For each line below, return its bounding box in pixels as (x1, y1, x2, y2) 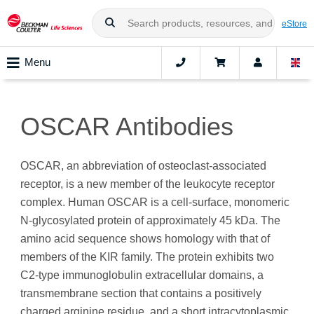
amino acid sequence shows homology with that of (20, 233, 270, 245)
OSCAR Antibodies (20, 112, 233, 142)
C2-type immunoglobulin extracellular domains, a (20, 269, 264, 282)
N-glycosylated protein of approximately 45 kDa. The (20, 214, 280, 227)
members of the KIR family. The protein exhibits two (20, 251, 274, 264)
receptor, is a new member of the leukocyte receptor (20, 178, 275, 191)
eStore (282, 18, 307, 28)
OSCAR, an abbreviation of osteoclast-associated (20, 160, 266, 172)
